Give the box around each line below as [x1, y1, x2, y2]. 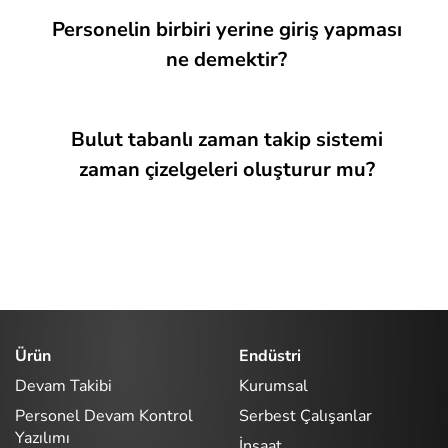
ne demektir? [166, 46, 287, 73]
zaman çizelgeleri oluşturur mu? [78, 156, 375, 183]
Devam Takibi [15, 374, 112, 397]
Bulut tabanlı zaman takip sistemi [70, 126, 383, 153]
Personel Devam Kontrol [15, 404, 193, 427]
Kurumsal [239, 374, 308, 397]
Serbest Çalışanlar [239, 404, 372, 427]
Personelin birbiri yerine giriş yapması [51, 16, 402, 43]
